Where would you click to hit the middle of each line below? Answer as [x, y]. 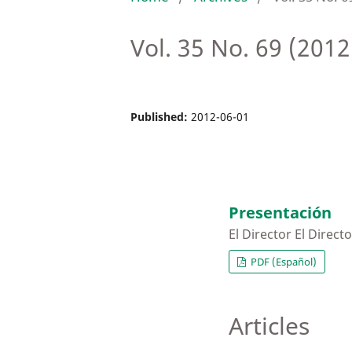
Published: [160, 116]
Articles [269, 326]
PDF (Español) [283, 262]
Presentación [280, 213]
